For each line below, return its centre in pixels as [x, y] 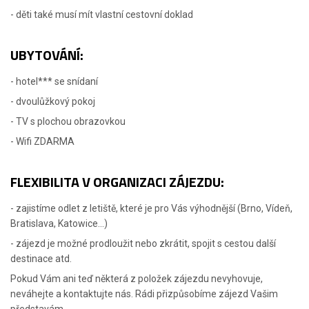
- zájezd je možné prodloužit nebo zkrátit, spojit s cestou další [143, 244]
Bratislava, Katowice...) [59, 224]
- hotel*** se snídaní [54, 82]
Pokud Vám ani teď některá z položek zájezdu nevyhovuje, [137, 279]
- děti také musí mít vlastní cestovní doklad [102, 15]
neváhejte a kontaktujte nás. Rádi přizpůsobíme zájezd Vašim [144, 294]
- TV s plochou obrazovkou [68, 122]
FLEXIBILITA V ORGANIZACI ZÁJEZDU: [117, 182]
